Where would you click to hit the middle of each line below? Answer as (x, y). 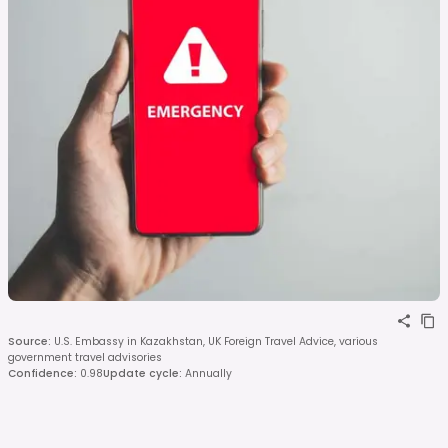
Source (28, 341)
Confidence (41, 373)
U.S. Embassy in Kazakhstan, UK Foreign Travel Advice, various (216, 341)
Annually (208, 373)
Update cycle (141, 373)
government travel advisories (85, 357)
